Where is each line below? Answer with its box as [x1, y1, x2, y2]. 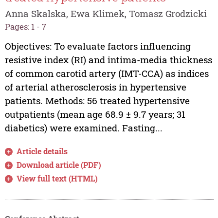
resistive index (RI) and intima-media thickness [4, 54, 212, 66]
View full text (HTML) [17, 173, 98, 184]
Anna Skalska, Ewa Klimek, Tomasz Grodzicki [4, 7, 207, 19]
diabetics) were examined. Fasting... [4, 122, 163, 134]
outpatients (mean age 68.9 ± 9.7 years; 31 [4, 108, 185, 121]
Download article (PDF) [17, 160, 102, 170]
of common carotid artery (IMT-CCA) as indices [4, 67, 209, 80]
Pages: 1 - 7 [4, 20, 46, 32]
